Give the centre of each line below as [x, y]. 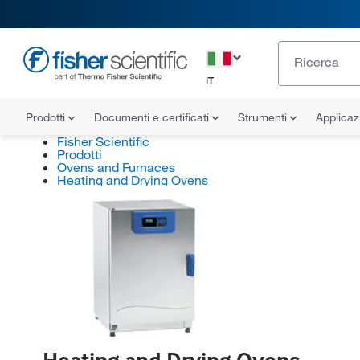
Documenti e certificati [153, 117]
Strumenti [264, 117]
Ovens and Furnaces [116, 167]
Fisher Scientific [103, 141]
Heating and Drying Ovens [132, 180]
